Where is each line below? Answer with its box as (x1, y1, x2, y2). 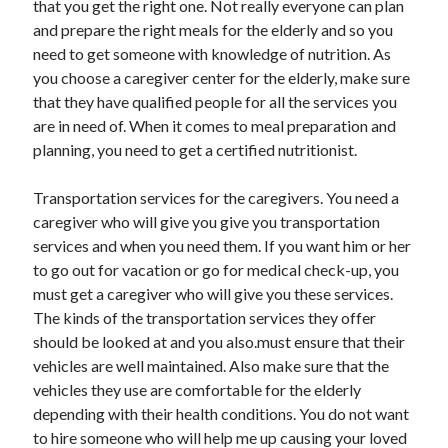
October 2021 (34, 201, 110, 217)
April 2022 (34, 57, 90, 73)
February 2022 (34, 105, 114, 121)
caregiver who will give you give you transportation (33, 212, 381, 231)
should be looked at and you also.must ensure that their (33, 332, 406, 351)
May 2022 (34, 33, 88, 49)
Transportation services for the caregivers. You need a (33, 188, 400, 207)
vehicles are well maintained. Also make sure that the (33, 356, 390, 375)
